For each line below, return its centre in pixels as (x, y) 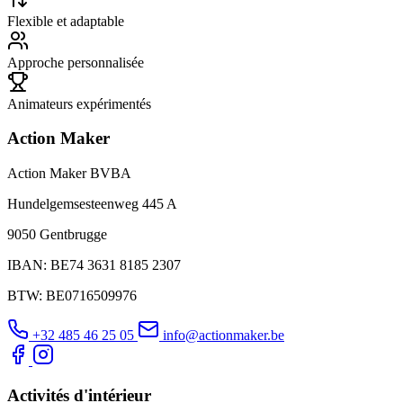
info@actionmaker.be (222, 336)
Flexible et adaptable (66, 21)
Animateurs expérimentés (79, 103)
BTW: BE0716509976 (72, 296)
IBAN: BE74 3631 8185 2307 (94, 265)
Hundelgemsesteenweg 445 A (92, 204)
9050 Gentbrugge (57, 235)
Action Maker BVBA (69, 174)
